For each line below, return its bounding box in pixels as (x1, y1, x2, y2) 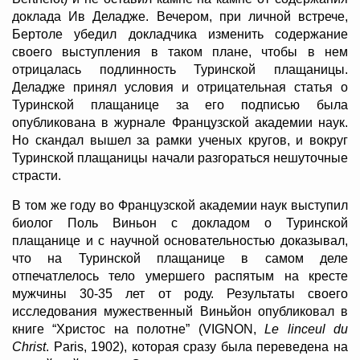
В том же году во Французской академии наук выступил (12, 198, 348, 213)
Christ (12, 340, 46, 354)
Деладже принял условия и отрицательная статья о (12, 80, 348, 95)
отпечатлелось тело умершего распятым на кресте (12, 269, 348, 284)
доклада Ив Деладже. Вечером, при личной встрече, (12, 10, 348, 24)
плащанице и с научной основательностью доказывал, (12, 234, 348, 248)
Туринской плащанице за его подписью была (12, 98, 348, 112)
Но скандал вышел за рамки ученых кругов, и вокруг (12, 133, 348, 148)
